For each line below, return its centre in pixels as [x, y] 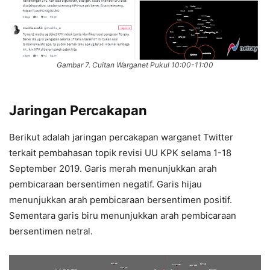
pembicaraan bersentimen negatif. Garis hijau [105, 184]
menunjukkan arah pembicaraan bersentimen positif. [121, 200]
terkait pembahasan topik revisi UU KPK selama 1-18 [120, 153]
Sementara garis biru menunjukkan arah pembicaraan [123, 216]
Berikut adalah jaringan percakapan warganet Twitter [121, 137]
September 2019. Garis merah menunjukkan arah [113, 169]
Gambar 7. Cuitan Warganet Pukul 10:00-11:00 [135, 65]
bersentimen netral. [52, 231]
